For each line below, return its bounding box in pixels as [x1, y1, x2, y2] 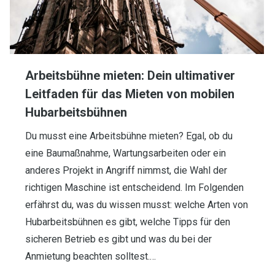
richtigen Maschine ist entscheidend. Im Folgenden [25, 182, 244, 194]
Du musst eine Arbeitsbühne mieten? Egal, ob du [25, 130, 233, 142]
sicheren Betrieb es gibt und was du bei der [25, 233, 212, 246]
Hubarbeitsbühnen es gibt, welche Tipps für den [25, 216, 230, 228]
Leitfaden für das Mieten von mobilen [25, 87, 234, 102]
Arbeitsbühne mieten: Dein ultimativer [25, 68, 235, 83]
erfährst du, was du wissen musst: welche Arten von [25, 199, 248, 211]
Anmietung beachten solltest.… [25, 250, 156, 263]
